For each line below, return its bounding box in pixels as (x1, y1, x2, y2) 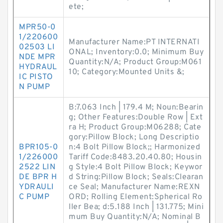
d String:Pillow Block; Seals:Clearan (69, 172, 203, 182)
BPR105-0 (19, 142, 58, 152)
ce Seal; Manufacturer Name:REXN (69, 182, 200, 192)
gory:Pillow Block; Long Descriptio (69, 132, 199, 142)
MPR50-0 (19, 22, 56, 32)
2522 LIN (19, 162, 55, 172)
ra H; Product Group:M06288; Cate (69, 122, 201, 132)
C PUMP (19, 192, 49, 202)
